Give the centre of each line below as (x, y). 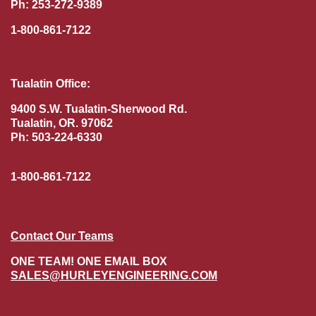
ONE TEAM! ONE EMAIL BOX (89, 261)
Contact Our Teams (62, 236)
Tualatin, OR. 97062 (62, 123)
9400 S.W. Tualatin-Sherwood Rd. (99, 109)
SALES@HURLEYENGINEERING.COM (114, 275)
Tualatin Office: (50, 83)
